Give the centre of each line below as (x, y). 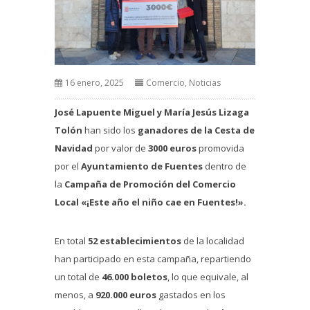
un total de (78, 277)
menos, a (75, 295)
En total (71, 241)
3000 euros (171, 148)
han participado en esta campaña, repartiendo (153, 259)
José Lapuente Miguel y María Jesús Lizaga (152, 112)
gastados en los (191, 295)
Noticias (205, 83)
